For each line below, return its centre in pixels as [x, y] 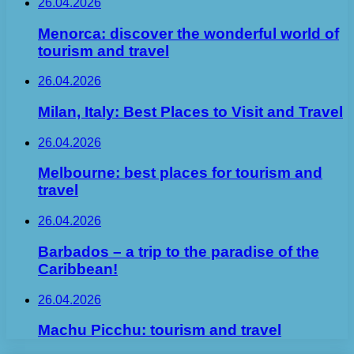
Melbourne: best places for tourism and [180, 173]
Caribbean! [78, 269]
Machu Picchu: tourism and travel [160, 330]
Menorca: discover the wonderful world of [188, 33]
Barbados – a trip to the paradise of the [179, 251]
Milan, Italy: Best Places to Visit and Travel [190, 111]
